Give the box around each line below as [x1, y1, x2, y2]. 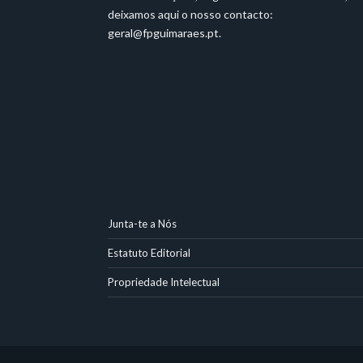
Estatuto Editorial [108, 246, 190, 260]
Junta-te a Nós [108, 217, 177, 231]
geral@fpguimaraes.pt [108, 26, 219, 41]
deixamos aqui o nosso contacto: [108, 7, 273, 22]
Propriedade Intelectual [108, 275, 220, 289]
